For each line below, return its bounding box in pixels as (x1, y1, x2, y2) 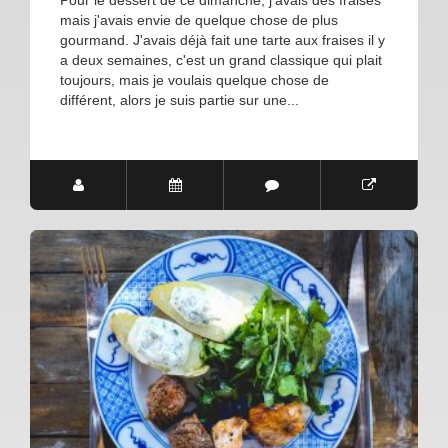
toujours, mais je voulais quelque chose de (60, 72, 329, 89)
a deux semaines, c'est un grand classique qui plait (60, 52, 382, 69)
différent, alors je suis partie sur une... (60, 92, 299, 109)
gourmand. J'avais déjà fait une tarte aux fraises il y (60, 32, 385, 49)
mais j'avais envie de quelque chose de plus (60, 12, 338, 29)
